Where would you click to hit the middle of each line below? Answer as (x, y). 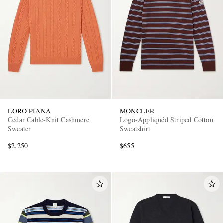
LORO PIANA (29, 111)
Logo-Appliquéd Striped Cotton (167, 119)
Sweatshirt (135, 128)
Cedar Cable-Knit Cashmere (49, 119)
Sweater (20, 128)
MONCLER (137, 111)
